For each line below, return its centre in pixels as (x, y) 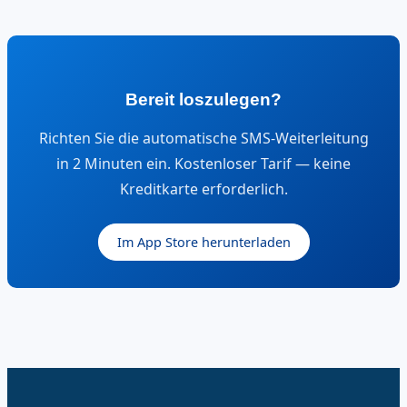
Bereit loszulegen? (203, 99)
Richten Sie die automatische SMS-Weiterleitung (203, 138)
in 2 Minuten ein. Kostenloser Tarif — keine (203, 163)
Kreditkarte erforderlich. (203, 189)
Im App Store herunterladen (203, 242)
